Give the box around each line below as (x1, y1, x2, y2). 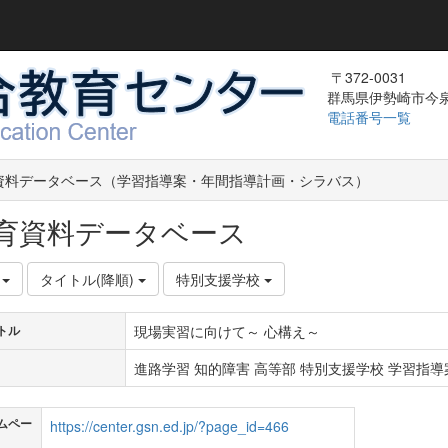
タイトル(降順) (39, 269, 138, 289)
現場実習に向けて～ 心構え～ (133, 321, 320, 341)
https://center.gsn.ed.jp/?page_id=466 (49, 416, 289, 436)
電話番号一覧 (327, 107, 415, 127)
